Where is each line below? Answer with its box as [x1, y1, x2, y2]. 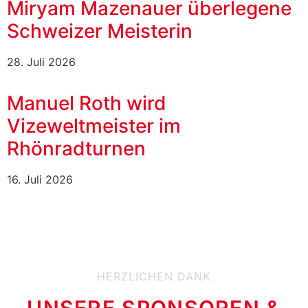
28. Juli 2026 [7, 55, 76, 69]
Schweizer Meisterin [7, 19, 197, 43]
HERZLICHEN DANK [97, 269, 211, 284]
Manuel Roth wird [7, 91, 166, 115]
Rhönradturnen [7, 137, 146, 161]
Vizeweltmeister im [7, 114, 181, 138]
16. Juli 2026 [7, 173, 73, 187]
